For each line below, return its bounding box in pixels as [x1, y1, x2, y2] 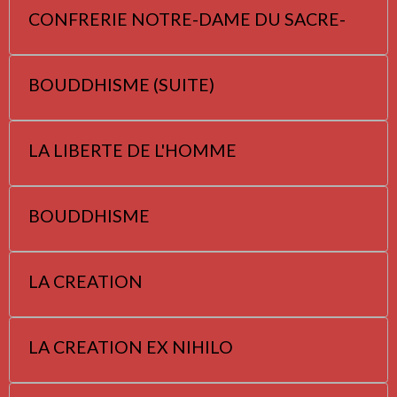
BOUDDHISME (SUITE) [28, 74, 214, 95]
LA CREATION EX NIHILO [28, 336, 233, 357]
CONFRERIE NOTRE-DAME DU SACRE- [28, 8, 346, 29]
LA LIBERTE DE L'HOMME [28, 139, 237, 160]
